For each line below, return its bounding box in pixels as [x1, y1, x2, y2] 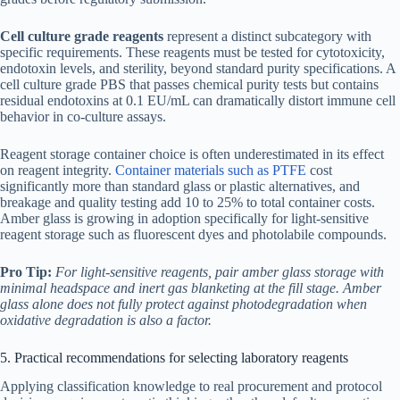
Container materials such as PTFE [115, 162, 306, 178]
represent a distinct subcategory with [163, 28, 371, 44]
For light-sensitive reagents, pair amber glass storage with [55, 263, 384, 279]
